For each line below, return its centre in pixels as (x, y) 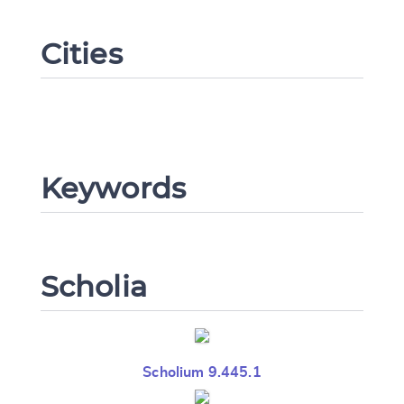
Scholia (93, 287)
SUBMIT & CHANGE (260, 89)
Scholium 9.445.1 (202, 373)
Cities (81, 54)
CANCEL (166, 89)
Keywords (113, 188)
